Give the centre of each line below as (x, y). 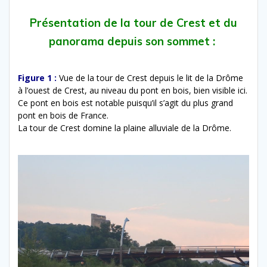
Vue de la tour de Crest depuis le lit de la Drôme (151, 78)
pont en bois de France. (63, 116)
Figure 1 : (37, 78)
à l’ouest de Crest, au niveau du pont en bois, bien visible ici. (133, 91)
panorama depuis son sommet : (133, 42)
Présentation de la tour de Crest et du (133, 23)
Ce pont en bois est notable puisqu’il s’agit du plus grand (125, 103)
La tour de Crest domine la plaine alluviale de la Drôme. (125, 128)
